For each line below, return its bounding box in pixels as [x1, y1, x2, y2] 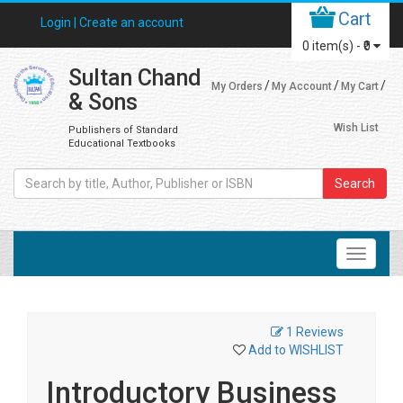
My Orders [211, 80, 264, 93]
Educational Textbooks [67, 138, 175, 149]
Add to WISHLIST [248, 343, 344, 357]
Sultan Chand [67, 65, 201, 91]
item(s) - [312, 39, 363, 53]
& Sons [67, 89, 138, 115]
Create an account [79, 15, 184, 30]
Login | [40, 15, 79, 30]
